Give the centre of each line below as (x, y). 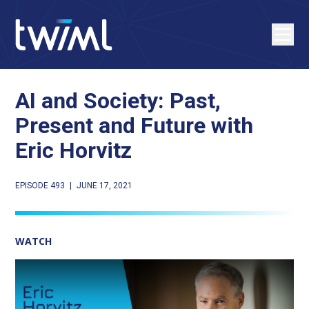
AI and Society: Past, (118, 101)
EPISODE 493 (40, 186)
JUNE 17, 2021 (105, 186)
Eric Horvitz (74, 150)
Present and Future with (134, 126)
